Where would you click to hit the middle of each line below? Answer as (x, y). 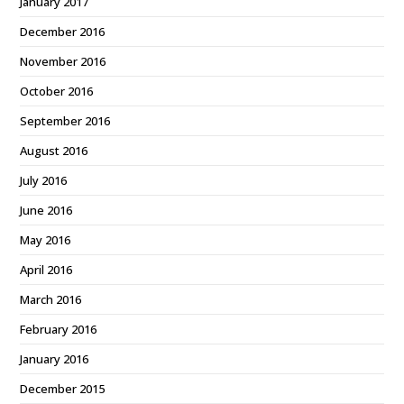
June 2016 (46, 210)
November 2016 (63, 61)
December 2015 (63, 389)
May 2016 (46, 240)
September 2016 (65, 121)
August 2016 (54, 151)
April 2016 (46, 270)
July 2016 (44, 180)
